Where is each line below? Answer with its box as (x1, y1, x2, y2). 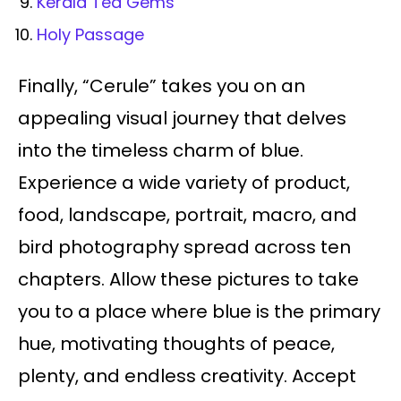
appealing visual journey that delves (18, 106, 346, 132)
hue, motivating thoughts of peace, (18, 331, 335, 357)
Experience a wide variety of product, (18, 170, 350, 196)
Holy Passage (37, 23, 144, 47)
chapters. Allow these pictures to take (18, 267, 359, 293)
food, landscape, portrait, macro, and (18, 202, 357, 228)
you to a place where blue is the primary (18, 299, 380, 325)
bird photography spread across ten (18, 235, 351, 260)
